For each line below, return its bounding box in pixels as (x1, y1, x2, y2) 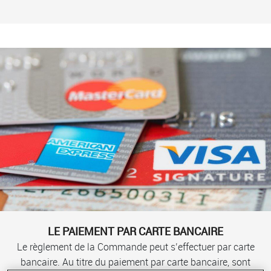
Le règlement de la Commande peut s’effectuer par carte (16, 240, 255, 254)
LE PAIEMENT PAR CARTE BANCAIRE (48, 224, 223, 239)
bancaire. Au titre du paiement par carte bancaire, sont (21, 255, 250, 269)
